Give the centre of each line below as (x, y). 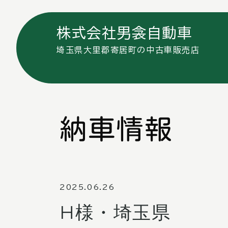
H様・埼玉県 (115, 212)
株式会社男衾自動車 (124, 33)
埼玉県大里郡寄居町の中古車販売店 (128, 50)
